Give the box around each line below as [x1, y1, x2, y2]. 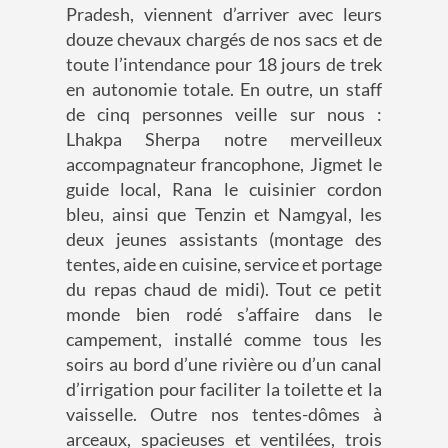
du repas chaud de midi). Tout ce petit [66, 278, 382, 301]
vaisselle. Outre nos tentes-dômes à [66, 403, 382, 426]
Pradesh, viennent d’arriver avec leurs [66, 3, 382, 26]
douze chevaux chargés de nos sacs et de [66, 28, 382, 51]
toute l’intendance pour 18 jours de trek [66, 53, 382, 76]
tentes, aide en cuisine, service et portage [66, 253, 382, 276]
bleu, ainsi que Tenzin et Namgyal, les [66, 203, 382, 226]
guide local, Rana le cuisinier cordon [66, 178, 382, 201]
